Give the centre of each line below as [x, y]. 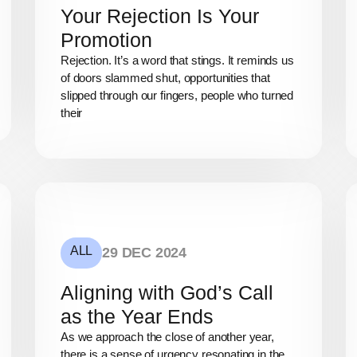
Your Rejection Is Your [160, 16]
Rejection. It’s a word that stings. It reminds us [177, 60]
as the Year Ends [137, 317]
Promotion [106, 39]
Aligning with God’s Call [167, 293]
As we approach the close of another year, [167, 337]
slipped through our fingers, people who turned [177, 95]
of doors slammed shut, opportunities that [165, 77]
